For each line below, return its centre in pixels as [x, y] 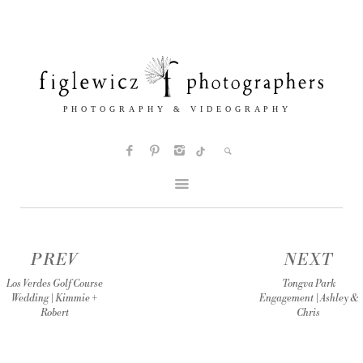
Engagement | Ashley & [308, 299]
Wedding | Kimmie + [55, 299]
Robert [54, 314]
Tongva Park [308, 284]
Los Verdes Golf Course [54, 284]
